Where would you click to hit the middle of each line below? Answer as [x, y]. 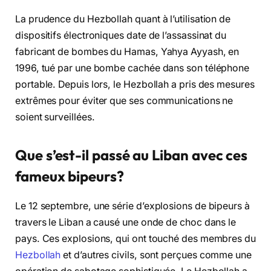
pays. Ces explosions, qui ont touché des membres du [135, 238]
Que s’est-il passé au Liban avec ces [132, 155]
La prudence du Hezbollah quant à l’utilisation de [123, 19]
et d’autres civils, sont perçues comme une [156, 255]
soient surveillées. [55, 117]
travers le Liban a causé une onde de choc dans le [126, 222]
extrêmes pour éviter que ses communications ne [124, 100]
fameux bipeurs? [70, 176]
